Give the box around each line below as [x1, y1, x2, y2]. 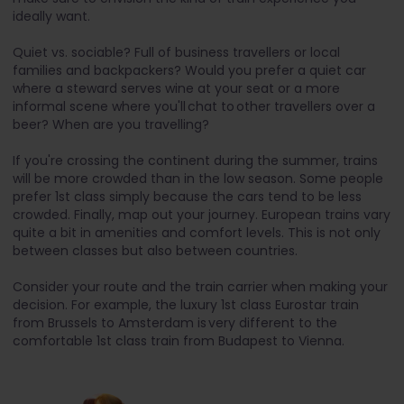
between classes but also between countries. [13, 242, 298, 260]
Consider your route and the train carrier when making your [13, 278, 388, 296]
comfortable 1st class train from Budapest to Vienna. [13, 332, 344, 350]
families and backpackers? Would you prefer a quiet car [13, 61, 366, 79]
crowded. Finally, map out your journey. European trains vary [13, 206, 390, 224]
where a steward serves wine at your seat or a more [13, 79, 340, 97]
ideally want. [13, 7, 90, 25]
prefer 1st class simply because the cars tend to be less [13, 188, 362, 206]
